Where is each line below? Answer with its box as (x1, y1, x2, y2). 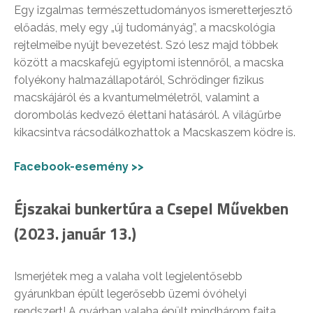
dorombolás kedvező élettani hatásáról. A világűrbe (14, 108, 281, 122)
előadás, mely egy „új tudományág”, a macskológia (14, 21, 275, 34)
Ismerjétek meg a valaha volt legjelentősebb (14, 270, 242, 283)
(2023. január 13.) (14, 221, 136, 246)
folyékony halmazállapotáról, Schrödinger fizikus (14, 73, 264, 87)
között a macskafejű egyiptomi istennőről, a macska (14, 56, 284, 69)
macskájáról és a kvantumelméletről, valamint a (14, 91, 259, 104)
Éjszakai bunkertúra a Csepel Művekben (14, 196, 289, 221)
